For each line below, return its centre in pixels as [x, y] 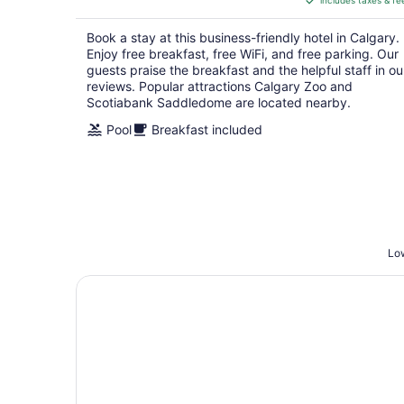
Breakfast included [207, 129]
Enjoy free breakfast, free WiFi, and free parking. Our [243, 54]
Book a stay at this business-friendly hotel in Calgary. [243, 37]
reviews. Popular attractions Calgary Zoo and [220, 86]
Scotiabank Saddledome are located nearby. [219, 102]
